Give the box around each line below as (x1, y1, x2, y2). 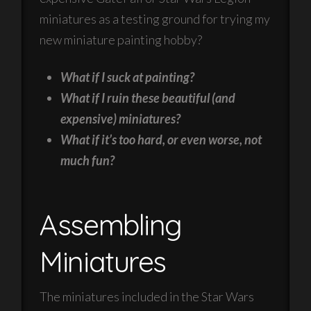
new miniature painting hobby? (40, 32, 203, 48)
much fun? (60, 153, 115, 169)
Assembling (40, 207, 182, 243)
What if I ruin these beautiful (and (60, 90, 236, 106)
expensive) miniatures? (60, 111, 181, 127)
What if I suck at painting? (60, 69, 195, 85)
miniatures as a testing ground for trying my (40, 11, 271, 27)
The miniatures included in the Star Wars (40, 288, 255, 304)
